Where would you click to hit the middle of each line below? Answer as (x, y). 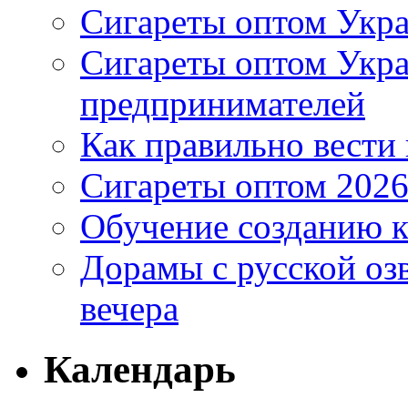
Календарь (140, 370)
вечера (129, 309)
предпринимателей (223, 104)
